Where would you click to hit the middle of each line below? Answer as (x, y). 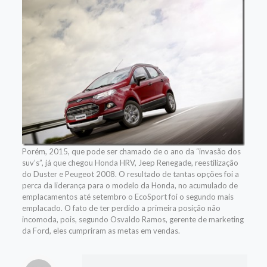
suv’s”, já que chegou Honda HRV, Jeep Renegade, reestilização (130, 163)
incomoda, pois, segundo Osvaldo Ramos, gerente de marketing (133, 220)
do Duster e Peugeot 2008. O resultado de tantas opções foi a (130, 174)
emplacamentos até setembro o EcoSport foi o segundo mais (128, 197)
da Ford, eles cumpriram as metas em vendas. (101, 231)
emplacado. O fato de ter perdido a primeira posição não (121, 208)
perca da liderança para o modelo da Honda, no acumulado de (130, 186)
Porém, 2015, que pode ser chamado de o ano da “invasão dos (131, 152)
